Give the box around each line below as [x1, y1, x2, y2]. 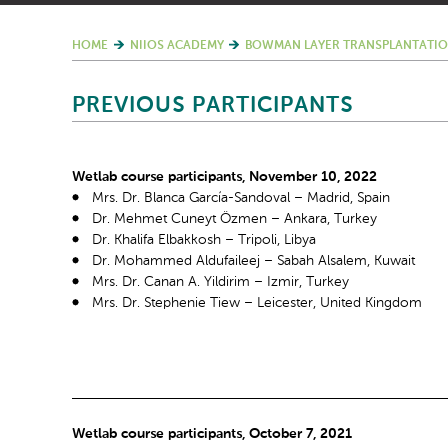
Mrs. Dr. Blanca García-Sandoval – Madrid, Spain [92, 191, 390, 205]
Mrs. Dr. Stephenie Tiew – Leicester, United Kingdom [92, 296, 422, 310]
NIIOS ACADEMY [129, 40, 224, 52]
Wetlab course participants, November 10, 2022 [72, 170, 377, 184]
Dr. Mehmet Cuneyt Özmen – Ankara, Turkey [92, 212, 377, 226]
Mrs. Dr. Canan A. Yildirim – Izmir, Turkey [92, 275, 349, 289]
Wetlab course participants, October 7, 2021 [72, 427, 352, 442]
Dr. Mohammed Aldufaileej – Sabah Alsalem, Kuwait [92, 254, 415, 268]
